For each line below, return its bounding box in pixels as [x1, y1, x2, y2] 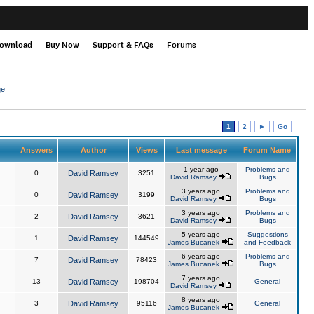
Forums [167, 39, 196, 50]
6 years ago [182, 252, 220, 260]
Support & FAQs [93, 39, 153, 50]
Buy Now [46, 39, 79, 50]
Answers [18, 146, 55, 154]
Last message [173, 146, 229, 154]
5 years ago [182, 231, 220, 238]
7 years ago [182, 274, 220, 282]
